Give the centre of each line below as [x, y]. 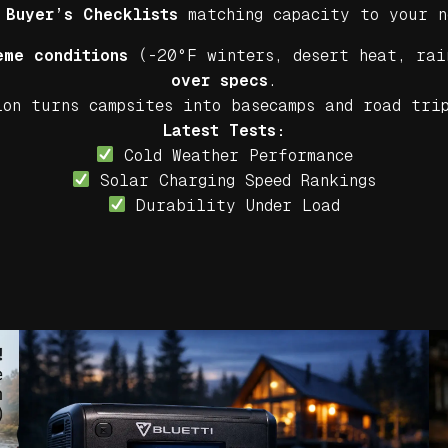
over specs [219, 80]
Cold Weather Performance [233, 155]
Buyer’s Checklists [91, 14]
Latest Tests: [224, 130]
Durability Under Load [233, 205]
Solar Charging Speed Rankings [233, 180]
